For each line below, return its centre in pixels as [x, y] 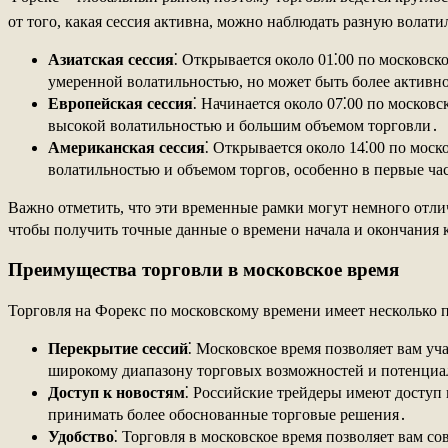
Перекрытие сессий [118, 349]
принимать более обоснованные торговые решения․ [227, 415]
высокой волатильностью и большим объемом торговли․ [243, 126]
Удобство [81, 437]
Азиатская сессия [111, 60]
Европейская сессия [120, 104]
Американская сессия [126, 148]
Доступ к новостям [116, 393]
